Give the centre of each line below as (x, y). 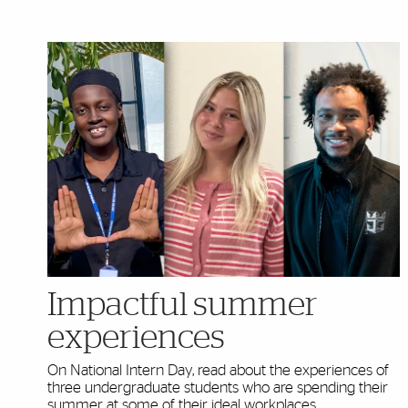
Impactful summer (183, 306)
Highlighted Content (154, 58)
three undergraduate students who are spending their (218, 388)
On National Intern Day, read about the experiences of (218, 371)
